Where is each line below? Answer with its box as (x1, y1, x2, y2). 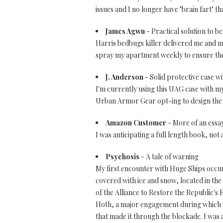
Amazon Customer (106, 118, 166, 127)
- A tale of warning (139, 152, 199, 161)
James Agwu (106, 26, 145, 36)
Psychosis (106, 152, 139, 161)
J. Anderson (106, 72, 143, 82)
